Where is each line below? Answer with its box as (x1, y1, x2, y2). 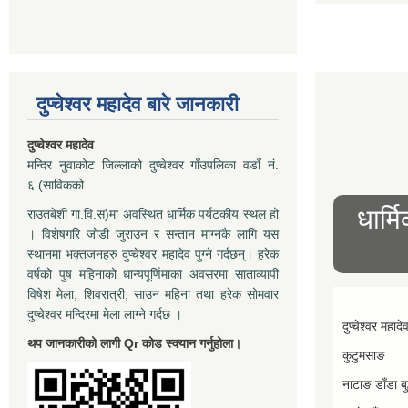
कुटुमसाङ (342, 348, 385, 362)
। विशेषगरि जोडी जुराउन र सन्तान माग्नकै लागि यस (27, 227, 279, 241)
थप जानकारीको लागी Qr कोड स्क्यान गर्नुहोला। (27, 336, 241, 351)
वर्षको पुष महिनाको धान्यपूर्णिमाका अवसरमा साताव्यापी (27, 267, 279, 281)
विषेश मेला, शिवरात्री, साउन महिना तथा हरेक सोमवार (27, 287, 279, 301)
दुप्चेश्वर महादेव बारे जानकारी (36, 93, 239, 116)
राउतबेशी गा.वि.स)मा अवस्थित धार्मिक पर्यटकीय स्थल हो (27, 207, 279, 221)
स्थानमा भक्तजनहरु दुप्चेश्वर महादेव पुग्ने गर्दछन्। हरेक (27, 247, 279, 261)
